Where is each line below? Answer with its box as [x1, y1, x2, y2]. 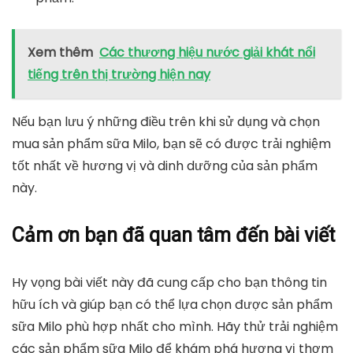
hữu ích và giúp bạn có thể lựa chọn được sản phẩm [12, 295, 333, 314]
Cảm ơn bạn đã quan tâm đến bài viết [12, 224, 335, 247]
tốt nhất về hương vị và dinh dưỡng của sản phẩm [12, 157, 318, 175]
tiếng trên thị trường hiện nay [28, 65, 210, 84]
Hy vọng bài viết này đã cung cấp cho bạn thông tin [12, 273, 327, 292]
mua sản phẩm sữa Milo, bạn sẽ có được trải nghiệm [12, 135, 331, 153]
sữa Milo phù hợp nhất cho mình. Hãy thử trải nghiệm [12, 318, 338, 336]
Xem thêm [28, 43, 93, 61]
